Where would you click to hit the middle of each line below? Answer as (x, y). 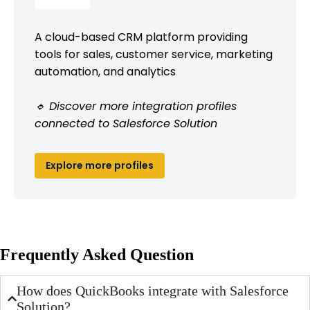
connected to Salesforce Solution (126, 123)
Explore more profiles (100, 165)
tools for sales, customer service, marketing (154, 54)
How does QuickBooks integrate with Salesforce (153, 290)
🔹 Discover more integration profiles (136, 106)
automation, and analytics (105, 71)
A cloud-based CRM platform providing (141, 37)
